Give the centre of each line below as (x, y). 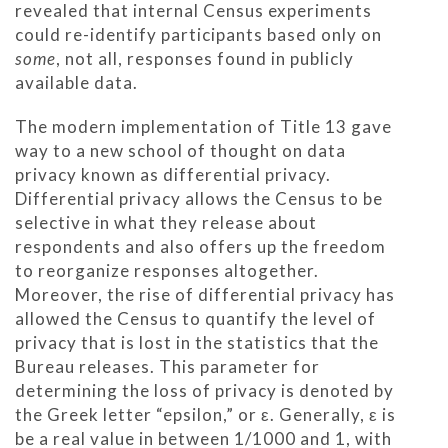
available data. (76, 82)
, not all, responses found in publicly (205, 58)
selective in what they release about (166, 222)
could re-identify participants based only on (198, 34)
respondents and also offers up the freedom (200, 246)
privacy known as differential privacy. (173, 174)
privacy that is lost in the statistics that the (197, 342)
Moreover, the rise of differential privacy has (205, 294)
